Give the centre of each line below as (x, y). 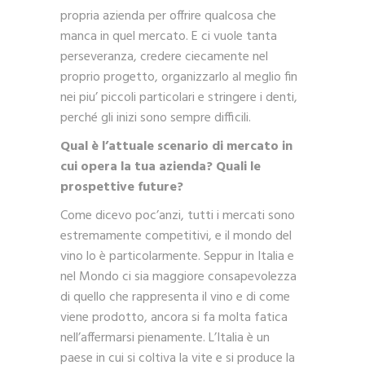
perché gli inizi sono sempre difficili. (156, 119)
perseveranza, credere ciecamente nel (164, 57)
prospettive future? (122, 188)
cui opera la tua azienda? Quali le (161, 167)
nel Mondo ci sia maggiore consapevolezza (178, 277)
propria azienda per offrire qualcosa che (168, 17)
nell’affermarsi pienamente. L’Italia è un (165, 339)
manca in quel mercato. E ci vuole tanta (169, 37)
